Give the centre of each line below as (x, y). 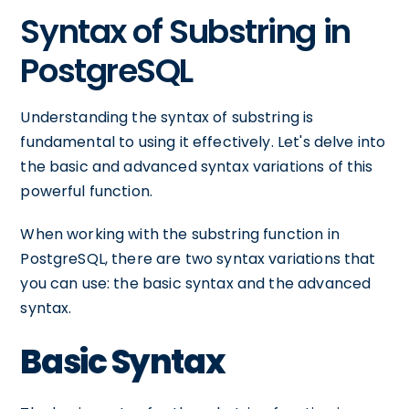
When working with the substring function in (180, 234)
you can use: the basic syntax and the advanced (196, 283)
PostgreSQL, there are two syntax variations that (198, 259)
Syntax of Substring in (185, 31)
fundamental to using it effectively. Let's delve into (203, 142)
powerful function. (87, 191)
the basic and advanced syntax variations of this (197, 167)
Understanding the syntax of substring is (167, 117)
